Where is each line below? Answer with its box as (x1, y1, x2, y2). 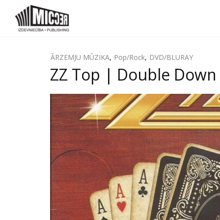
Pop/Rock (114, 53, 145, 62)
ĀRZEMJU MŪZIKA (51, 53, 110, 62)
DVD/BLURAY (149, 53, 193, 62)
